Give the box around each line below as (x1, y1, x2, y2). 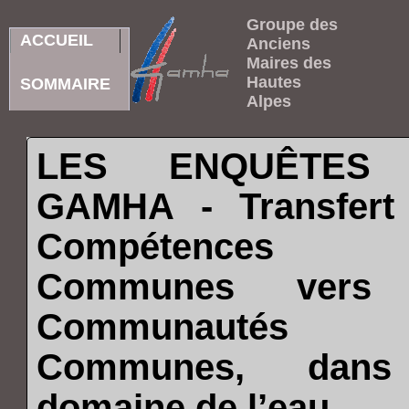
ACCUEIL (20, 30, 93, 49)
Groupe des (246, 16, 338, 34)
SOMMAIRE (20, 74, 110, 93)
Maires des (246, 54, 331, 72)
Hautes (246, 73, 301, 91)
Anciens (246, 35, 310, 53)
